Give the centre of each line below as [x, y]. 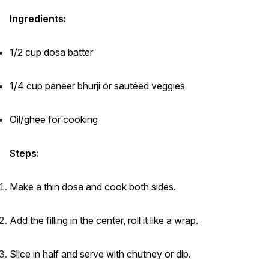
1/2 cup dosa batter [51, 52]
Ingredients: [38, 18]
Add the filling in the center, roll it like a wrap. [104, 220]
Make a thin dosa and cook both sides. [93, 186]
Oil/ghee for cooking [54, 119]
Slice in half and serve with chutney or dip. [100, 254]
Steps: [24, 153]
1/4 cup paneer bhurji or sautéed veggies [97, 86]
